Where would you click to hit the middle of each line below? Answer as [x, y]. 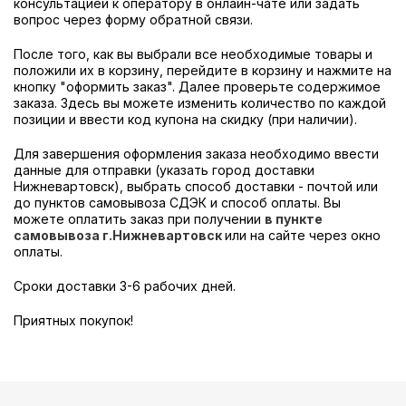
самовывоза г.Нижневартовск [119, 235]
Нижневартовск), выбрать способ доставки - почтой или [196, 186]
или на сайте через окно [303, 235]
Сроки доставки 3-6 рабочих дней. [125, 286]
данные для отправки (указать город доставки [164, 170]
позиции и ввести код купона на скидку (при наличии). [185, 119]
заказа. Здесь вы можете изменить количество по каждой [200, 103]
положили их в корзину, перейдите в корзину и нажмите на [203, 70]
